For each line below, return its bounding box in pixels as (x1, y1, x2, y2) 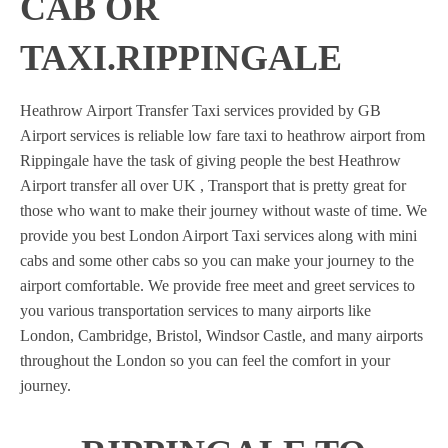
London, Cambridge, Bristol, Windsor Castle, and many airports (20, 327, 423, 344)
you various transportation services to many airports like (20, 302, 371, 319)
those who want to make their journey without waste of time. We (20, 202, 427, 219)
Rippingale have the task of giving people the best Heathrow (20, 152, 401, 169)
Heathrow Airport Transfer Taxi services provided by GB (20, 102, 381, 119)
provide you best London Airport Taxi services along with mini (20, 227, 417, 244)
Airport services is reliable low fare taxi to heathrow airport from (20, 127, 425, 144)
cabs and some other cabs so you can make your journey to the (20, 252, 414, 269)
